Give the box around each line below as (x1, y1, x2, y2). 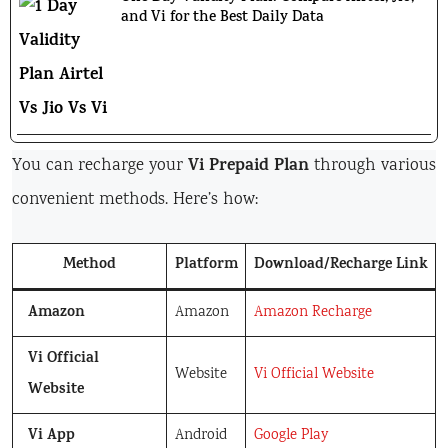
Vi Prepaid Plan (188, 152, 309, 181)
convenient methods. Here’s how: (12, 187, 258, 213)
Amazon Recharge (253, 302, 372, 324)
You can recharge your (12, 153, 188, 179)
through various (309, 153, 436, 179)
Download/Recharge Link (253, 253, 428, 278)
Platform (174, 253, 238, 278)
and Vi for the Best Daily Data (120, 6, 324, 30)
